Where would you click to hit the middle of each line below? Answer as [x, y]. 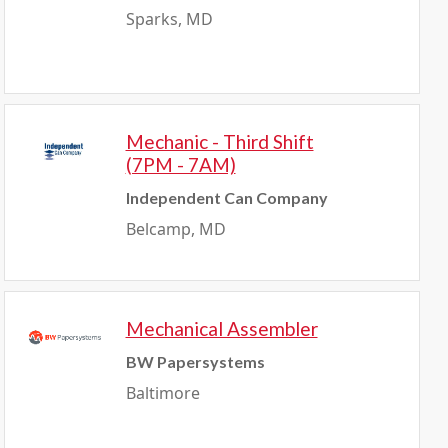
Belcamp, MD [175, 229]
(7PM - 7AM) [180, 164]
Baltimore [162, 393]
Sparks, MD [169, 19]
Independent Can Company [226, 197]
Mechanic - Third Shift [219, 141]
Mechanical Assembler [221, 328]
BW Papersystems [195, 361]
